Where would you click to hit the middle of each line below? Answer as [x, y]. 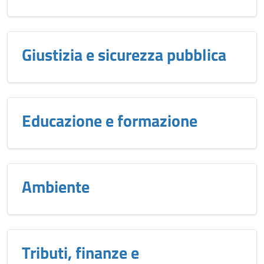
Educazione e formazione [110, 121]
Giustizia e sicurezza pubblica [124, 55]
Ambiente [56, 187]
